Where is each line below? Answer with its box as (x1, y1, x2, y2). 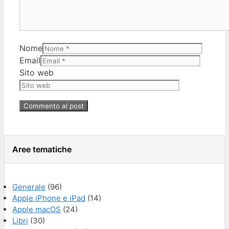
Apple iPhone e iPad (12, 193, 85, 203)
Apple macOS (12, 204, 61, 214)
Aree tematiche (12, 144, 72, 154)
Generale (12, 181, 45, 192)
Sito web (19, 67, 54, 78)
